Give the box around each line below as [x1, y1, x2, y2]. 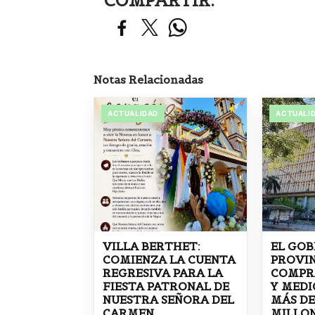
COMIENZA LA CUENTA [103, 252, 236, 267]
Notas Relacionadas [94, 72, 203, 87]
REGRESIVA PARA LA [103, 266, 223, 281]
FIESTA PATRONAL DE [103, 279, 229, 294]
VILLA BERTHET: [103, 239, 200, 254]
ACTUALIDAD [108, 109, 158, 118]
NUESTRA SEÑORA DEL [103, 292, 234, 307]
